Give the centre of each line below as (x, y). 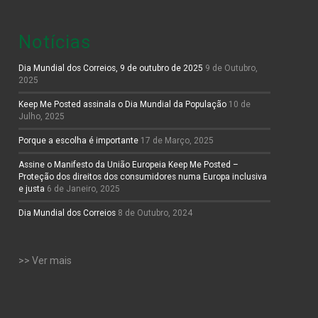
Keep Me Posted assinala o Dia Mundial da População (123, 104)
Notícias (55, 42)
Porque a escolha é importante (79, 140)
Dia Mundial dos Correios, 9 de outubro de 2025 (111, 68)
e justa (32, 188)
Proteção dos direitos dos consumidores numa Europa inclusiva (143, 176)
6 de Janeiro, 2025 (84, 188)
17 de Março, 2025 (177, 140)
